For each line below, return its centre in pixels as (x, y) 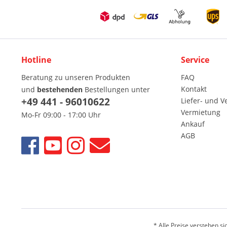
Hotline (36, 60)
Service (195, 60)
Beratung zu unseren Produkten (76, 77)
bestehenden (60, 89)
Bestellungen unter (116, 89)
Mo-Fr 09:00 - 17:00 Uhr (61, 115)
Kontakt (194, 89)
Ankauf (193, 124)
